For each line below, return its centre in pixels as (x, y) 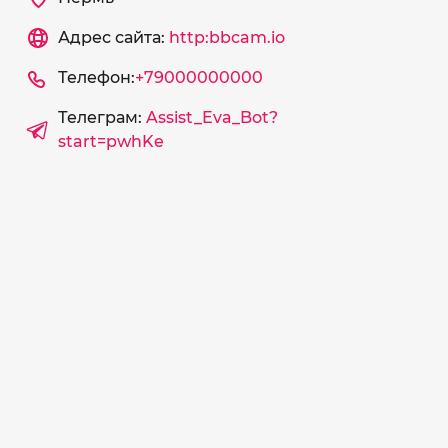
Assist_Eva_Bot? (211, 117)
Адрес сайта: (113, 37)
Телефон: (96, 77)
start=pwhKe (110, 141)
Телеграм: (101, 117)
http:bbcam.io (226, 37)
